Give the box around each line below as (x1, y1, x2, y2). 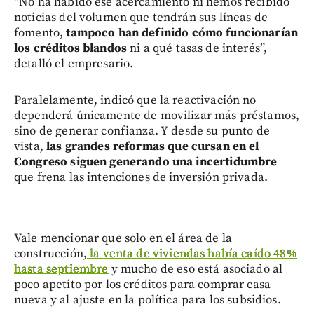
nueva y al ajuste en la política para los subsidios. (14, 292, 281, 308)
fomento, (14, 25, 64, 41)
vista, (14, 139, 47, 155)
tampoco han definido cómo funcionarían (63, 25, 299, 41)
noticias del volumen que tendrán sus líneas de (14, 10, 268, 26)
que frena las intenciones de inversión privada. (14, 170, 268, 186)
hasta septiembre (14, 261, 109, 278)
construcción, (14, 246, 87, 262)
